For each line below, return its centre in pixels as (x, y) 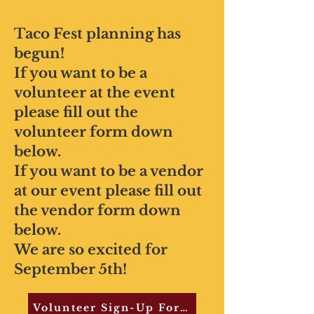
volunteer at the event (95, 93)
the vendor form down (97, 210)
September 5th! (70, 269)
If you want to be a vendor (109, 171)
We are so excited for (91, 250)
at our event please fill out (108, 191)
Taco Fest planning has (97, 34)
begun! (39, 53)
